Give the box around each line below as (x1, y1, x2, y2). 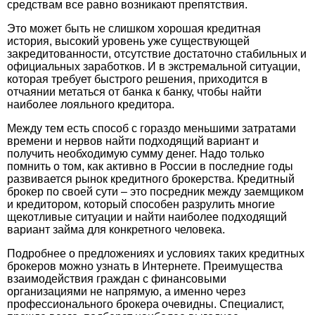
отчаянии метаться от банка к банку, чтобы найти (7, 86, 262, 98)
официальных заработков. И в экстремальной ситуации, (7, 60, 300, 72)
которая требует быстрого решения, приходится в (7, 73, 268, 85)
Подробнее (7, 247, 66, 259)
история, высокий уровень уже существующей (7, 35, 250, 47)
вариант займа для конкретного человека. (7, 224, 225, 236)
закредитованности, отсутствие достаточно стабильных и (7, 48, 307, 60)
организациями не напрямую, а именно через (7, 285, 245, 297)
